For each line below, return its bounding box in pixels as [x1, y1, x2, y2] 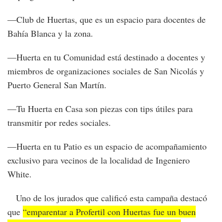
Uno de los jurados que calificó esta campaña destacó [7, 192, 207, 204]
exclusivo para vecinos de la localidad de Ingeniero [7, 154, 190, 166]
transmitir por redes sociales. [7, 116, 111, 129]
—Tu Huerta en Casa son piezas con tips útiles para [7, 103, 193, 115]
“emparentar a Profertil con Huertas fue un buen [23, 206, 196, 218]
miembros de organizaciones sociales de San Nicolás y [7, 65, 204, 77]
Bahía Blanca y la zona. [7, 27, 93, 40]
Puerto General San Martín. [7, 79, 107, 91]
